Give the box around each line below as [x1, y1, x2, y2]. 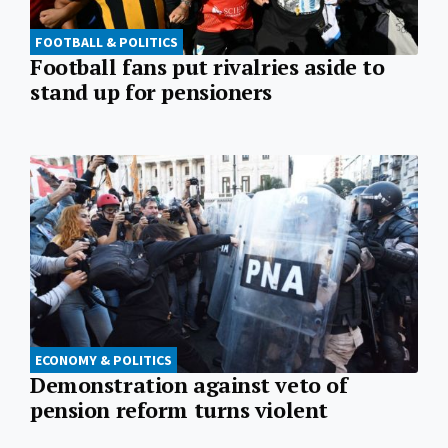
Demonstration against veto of [30, 370, 348, 399]
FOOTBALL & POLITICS [35, 32, 178, 51]
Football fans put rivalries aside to [30, 52, 385, 81]
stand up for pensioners [30, 77, 273, 106]
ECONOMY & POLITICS [35, 350, 172, 369]
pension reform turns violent [30, 395, 328, 424]
